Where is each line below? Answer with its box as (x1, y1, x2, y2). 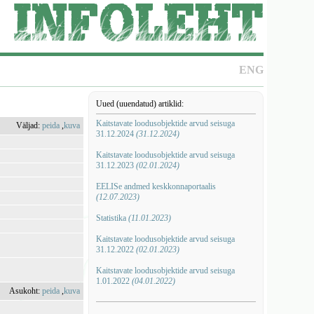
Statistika (95, 213, 128, 223)
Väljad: (16, 121, 43, 130)
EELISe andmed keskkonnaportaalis (95, 182, 216, 191)
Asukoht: (9, 286, 43, 296)
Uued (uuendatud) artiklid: (95, 99, 184, 109)
